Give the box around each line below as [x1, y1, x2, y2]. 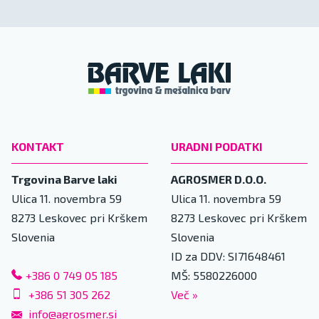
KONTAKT [11, 140, 64, 154]
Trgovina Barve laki [11, 172, 117, 187]
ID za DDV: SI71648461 [171, 249, 286, 263]
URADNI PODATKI [171, 140, 263, 154]
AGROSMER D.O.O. [171, 172, 266, 187]
